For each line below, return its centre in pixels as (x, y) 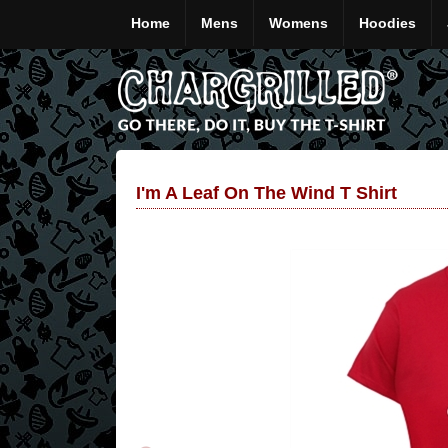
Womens (298, 23)
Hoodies (387, 23)
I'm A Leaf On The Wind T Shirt (266, 193)
